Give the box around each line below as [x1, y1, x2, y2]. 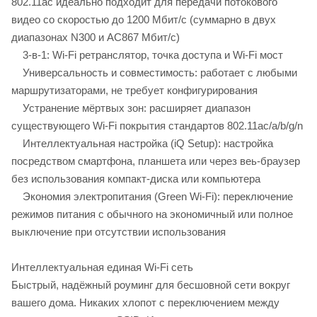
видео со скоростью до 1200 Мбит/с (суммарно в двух [11, 13, 276, 25]
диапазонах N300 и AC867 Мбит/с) [11, 30, 180, 43]
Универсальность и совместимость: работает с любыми [11, 66, 297, 79]
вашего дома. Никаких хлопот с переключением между [11, 296, 279, 309]
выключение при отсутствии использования [11, 225, 226, 238]
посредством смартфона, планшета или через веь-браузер [11, 154, 300, 167]
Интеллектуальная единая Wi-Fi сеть [11, 260, 193, 273]
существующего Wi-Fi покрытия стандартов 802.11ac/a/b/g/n [11, 119, 303, 132]
